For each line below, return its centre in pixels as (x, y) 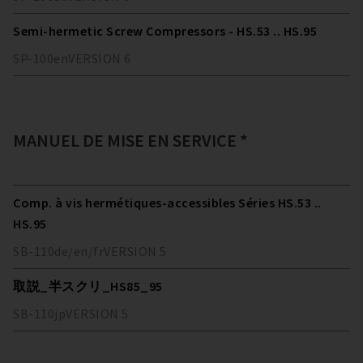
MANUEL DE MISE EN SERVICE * (130, 141)
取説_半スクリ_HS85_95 (88, 286)
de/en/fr (79, 252)
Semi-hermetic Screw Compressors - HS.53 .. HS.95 (165, 31)
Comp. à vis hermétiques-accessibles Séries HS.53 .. (167, 203)
